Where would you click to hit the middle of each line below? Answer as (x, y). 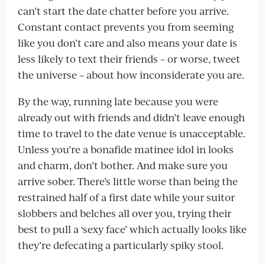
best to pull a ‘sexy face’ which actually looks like (132, 229)
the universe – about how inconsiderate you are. (131, 75)
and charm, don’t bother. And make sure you (123, 165)
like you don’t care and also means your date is (127, 43)
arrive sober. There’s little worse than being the (128, 181)
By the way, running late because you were (118, 101)
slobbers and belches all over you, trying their (125, 213)
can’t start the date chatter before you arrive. (123, 11)
